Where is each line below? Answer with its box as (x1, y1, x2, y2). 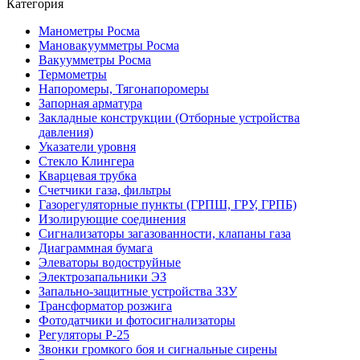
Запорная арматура (39, 96, 142, 110)
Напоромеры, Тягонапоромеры (39, 81, 209, 96)
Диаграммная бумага (39, 240, 153, 255)
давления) (39, 125, 93, 139)
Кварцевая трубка (39, 168, 137, 182)
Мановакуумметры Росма (39, 38, 179, 52)
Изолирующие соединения (39, 211, 186, 226)
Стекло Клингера (39, 153, 134, 168)
